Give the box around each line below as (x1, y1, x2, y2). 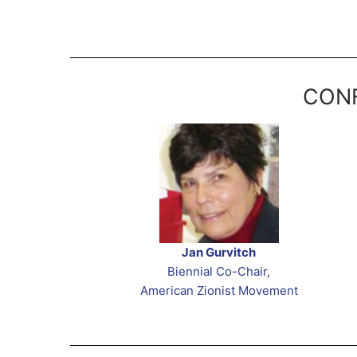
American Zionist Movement (139, 282, 298, 298)
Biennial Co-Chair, (167, 263, 271, 279)
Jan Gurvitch (182, 244, 257, 260)
